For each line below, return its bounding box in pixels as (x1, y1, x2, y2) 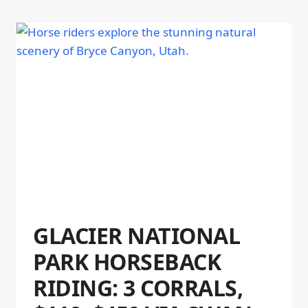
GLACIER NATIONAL (33, 220, 241, 250)
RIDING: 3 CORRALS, (33, 272, 243, 302)
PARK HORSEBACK (33, 246, 221, 276)
